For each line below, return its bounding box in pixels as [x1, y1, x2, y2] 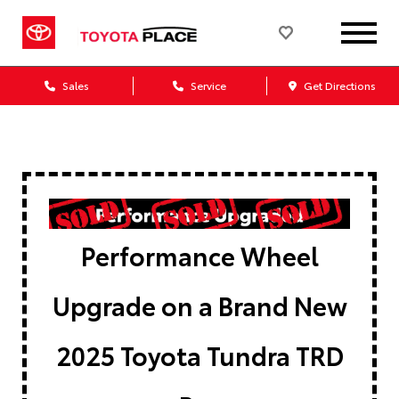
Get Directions [301, 77, 377, 93]
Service [187, 77, 226, 93]
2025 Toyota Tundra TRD [55, 336, 344, 372]
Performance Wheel [80, 236, 319, 273]
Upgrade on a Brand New [52, 286, 347, 322]
